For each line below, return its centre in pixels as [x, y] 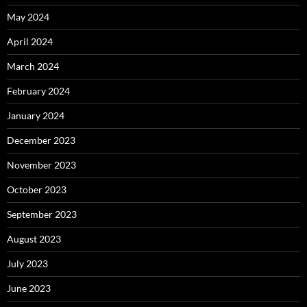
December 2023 [41, 140]
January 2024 [36, 116]
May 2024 [28, 17]
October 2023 [37, 190]
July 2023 [27, 264]
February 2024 [38, 91]
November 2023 [41, 165]
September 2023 [42, 214]
